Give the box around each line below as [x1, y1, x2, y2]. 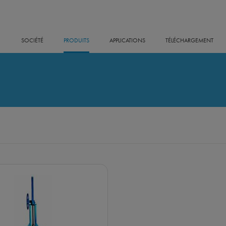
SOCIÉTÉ [21, 36, 43, 45]
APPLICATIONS [109, 36, 145, 45]
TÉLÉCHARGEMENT [165, 36, 213, 45]
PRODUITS [64, 36, 89, 45]
